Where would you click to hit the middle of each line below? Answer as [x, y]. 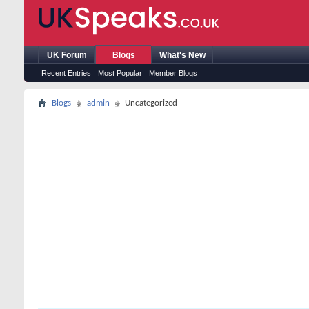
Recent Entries [66, 73]
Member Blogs [173, 73]
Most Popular [120, 73]
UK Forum [67, 55]
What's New [182, 55]
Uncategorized [151, 103]
